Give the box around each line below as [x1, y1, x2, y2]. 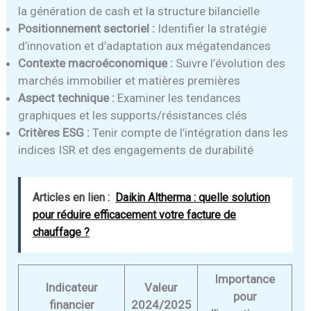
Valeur [144, 280, 178, 294]
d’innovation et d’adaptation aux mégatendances [18, 39, 271, 53]
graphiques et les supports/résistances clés [18, 108, 248, 123]
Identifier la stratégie [155, 22, 267, 36]
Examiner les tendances [115, 91, 242, 106]
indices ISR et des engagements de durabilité [18, 143, 254, 158]
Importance [215, 271, 276, 286]
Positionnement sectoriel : [18, 22, 155, 36]
